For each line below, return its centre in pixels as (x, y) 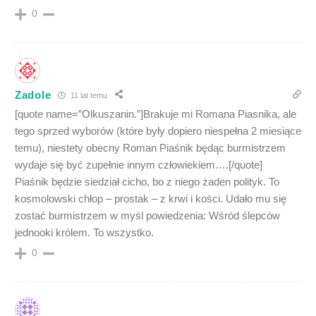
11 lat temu (88, 95)
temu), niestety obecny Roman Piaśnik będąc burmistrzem (150, 148)
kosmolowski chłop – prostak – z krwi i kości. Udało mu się (151, 199)
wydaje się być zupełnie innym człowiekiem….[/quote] (139, 165)
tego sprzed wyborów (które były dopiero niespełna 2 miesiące (158, 131)
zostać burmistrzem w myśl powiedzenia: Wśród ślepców (147, 216)
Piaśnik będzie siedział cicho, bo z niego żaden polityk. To (147, 182)
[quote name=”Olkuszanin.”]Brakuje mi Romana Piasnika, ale (156, 114)
